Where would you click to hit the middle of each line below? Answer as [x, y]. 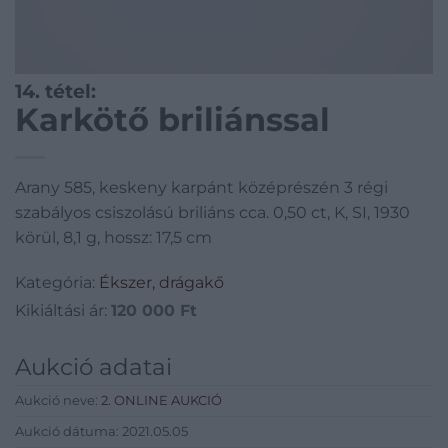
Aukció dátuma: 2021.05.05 [101, 432]
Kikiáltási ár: [63, 311]
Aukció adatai [93, 367]
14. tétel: [55, 90]
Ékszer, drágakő [161, 283]
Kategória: [57, 283]
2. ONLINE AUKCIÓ [161, 401]
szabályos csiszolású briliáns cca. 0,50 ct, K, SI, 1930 [212, 212]
